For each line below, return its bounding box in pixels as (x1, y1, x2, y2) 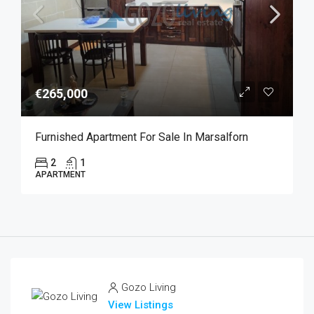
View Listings (108, 299, 173, 311)
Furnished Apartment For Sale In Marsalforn (35, 130, 248, 144)
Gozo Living (121, 281, 176, 294)
